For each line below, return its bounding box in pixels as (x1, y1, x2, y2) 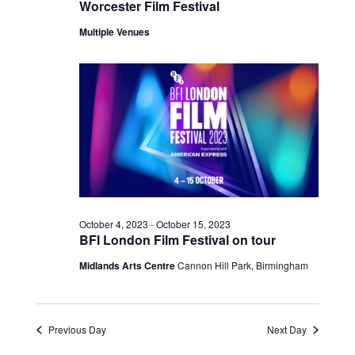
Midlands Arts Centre (79, 258, 178, 273)
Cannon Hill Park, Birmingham (177, 258, 309, 273)
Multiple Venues (79, 24, 151, 39)
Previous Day (48, 323, 107, 337)
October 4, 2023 (79, 217, 149, 231)
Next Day (266, 323, 307, 337)
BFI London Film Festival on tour (79, 231, 277, 250)
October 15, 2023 (156, 217, 231, 231)
